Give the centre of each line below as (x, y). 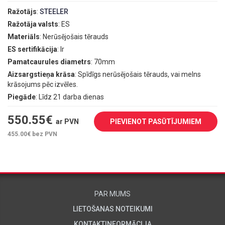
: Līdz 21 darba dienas (70, 97)
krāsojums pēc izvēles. (43, 85)
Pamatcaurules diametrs (49, 62)
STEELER (54, 12)
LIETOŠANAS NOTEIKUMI (113, 209)
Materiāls (24, 37)
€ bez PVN (42, 134)
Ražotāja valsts (33, 24)
